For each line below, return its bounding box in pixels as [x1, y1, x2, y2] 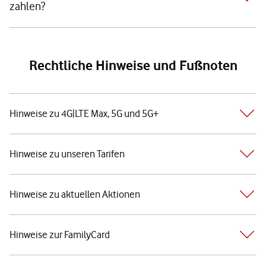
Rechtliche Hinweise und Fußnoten [28, 56, 237, 74]
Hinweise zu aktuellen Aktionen [9, 188, 140, 200]
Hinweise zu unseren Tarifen [9, 147, 125, 160]
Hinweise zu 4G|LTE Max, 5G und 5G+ [9, 107, 159, 119]
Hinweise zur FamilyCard [9, 228, 110, 240]
